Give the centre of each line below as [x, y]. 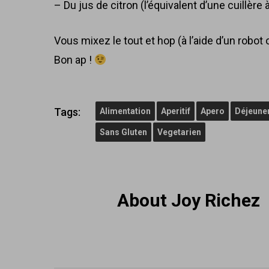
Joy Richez [213, 200]
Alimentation [125, 111]
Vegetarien [179, 132]
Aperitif [176, 111]
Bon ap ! [74, 60]
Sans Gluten [123, 132]
